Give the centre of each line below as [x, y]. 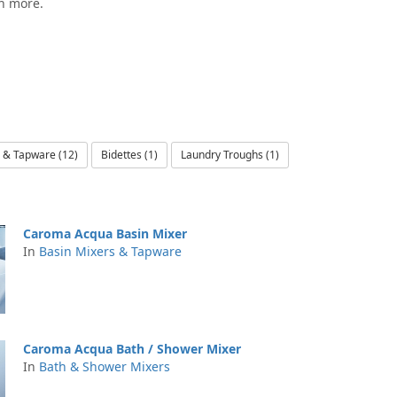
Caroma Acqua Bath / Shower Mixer [132, 349]
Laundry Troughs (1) [230, 155]
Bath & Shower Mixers [105, 366]
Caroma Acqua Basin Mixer [105, 234]
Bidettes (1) [129, 155]
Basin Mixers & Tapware [110, 251]
